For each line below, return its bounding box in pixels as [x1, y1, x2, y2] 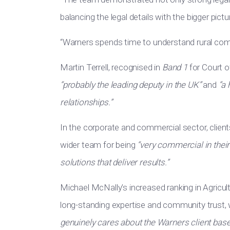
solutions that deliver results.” [60, 157, 169, 167]
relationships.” [60, 97, 112, 107]
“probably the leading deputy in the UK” [60, 80, 201, 90]
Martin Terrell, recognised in [60, 62, 162, 72]
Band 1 [162, 62, 187, 72]
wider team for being [60, 140, 138, 150]
